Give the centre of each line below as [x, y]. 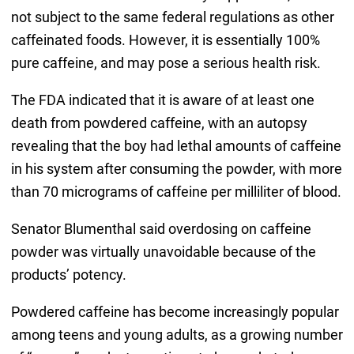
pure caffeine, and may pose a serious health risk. [166, 62]
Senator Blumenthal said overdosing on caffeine [161, 228]
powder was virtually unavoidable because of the [163, 251]
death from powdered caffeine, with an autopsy [159, 122]
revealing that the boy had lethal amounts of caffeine [176, 145]
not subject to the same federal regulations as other [172, 17]
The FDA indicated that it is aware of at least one [162, 100]
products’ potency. [68, 274]
